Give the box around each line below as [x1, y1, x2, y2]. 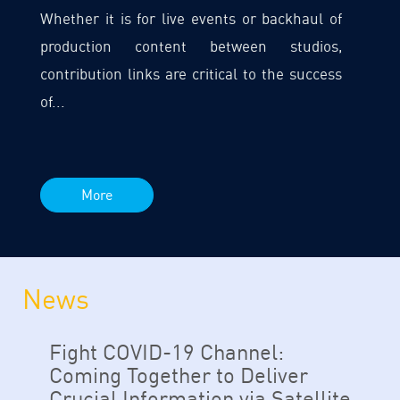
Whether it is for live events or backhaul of [40, 9, 342, 29]
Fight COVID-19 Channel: [49, 338, 284, 366]
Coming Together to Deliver [49, 362, 308, 389]
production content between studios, [40, 37, 342, 56]
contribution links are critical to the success [40, 64, 342, 84]
